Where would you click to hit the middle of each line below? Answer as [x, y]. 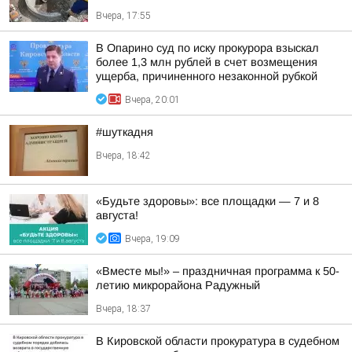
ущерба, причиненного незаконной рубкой [207, 76]
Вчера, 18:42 [123, 156]
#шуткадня [125, 132]
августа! [117, 215]
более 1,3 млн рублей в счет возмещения [207, 62]
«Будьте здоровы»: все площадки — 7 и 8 [207, 201]
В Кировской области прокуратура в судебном [218, 341]
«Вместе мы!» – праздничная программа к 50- [218, 271]
